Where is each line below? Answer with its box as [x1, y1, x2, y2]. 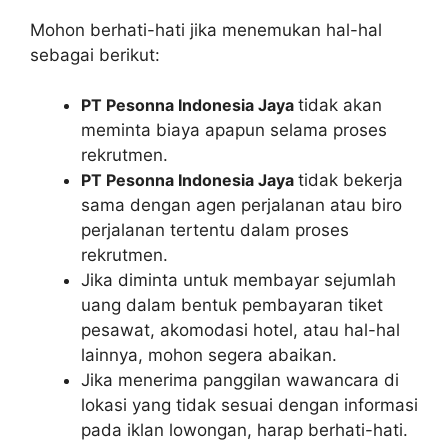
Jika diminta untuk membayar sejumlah [81, 270, 396, 290]
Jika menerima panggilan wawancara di [81, 370, 399, 390]
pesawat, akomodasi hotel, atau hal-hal [81, 320, 400, 340]
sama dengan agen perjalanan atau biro [81, 195, 402, 215]
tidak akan [298, 95, 382, 115]
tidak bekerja [298, 170, 403, 190]
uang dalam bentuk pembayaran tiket [81, 295, 383, 315]
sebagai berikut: [30, 44, 160, 65]
